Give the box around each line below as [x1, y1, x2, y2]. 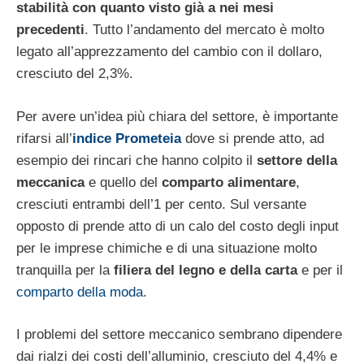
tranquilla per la [16, 262, 114, 278]
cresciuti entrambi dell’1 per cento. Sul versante [16, 196, 306, 212]
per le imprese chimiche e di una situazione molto [16, 240, 317, 256]
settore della [257, 152, 337, 168]
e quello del [84, 174, 162, 190]
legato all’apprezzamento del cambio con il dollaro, [16, 44, 323, 60]
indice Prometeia [72, 130, 181, 146]
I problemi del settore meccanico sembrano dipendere [16, 327, 342, 343]
